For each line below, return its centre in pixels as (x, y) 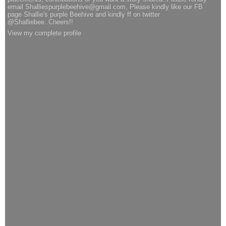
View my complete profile (44, 33)
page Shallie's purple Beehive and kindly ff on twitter (84, 15)
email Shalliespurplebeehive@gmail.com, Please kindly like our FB (105, 7)
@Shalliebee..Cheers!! (40, 22)
